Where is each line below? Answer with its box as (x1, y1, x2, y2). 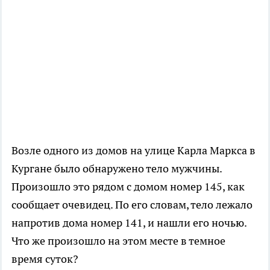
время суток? (11, 251, 78, 266)
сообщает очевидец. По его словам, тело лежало (11, 197, 253, 212)
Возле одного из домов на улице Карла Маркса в (11, 143, 256, 157)
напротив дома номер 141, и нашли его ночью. (11, 215, 246, 230)
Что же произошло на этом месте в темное (11, 233, 225, 248)
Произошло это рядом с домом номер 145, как (11, 179, 245, 193)
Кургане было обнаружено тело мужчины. (11, 161, 222, 175)
